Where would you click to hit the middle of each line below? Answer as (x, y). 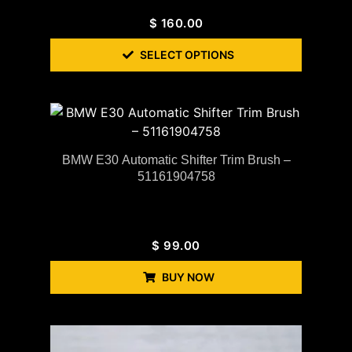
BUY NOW (188, 277)
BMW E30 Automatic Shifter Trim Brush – (176, 160)
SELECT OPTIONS (187, 55)
